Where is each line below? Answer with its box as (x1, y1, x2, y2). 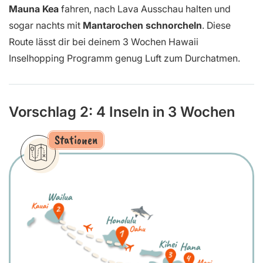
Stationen (55, 131, 97, 147)
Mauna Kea (9, 3, 59, 15)
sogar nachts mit (9, 19, 83, 32)
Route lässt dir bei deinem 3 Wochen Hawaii (9, 36, 198, 48)
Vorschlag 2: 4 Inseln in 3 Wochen (9, 103, 235, 121)
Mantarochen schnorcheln (83, 19, 202, 32)
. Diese (202, 19, 231, 32)
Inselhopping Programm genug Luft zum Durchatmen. (9, 52, 240, 65)
